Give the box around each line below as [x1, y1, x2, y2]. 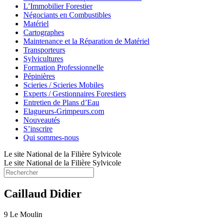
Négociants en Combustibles [23, 11, 111, 19]
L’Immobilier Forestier [23, 2, 92, 10]
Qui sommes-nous [23, 133, 79, 142]
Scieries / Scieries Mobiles [23, 81, 104, 89]
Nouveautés [23, 116, 60, 124]
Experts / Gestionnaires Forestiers [23, 90, 126, 98]
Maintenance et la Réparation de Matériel [23, 37, 149, 45]
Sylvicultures [23, 54, 63, 63]
